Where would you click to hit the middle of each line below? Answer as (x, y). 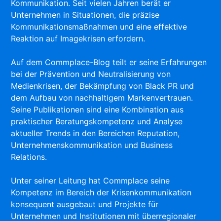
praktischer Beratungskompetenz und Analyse (97, 121)
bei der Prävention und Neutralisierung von (91, 74)
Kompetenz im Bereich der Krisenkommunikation (101, 192)
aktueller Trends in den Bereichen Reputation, (95, 133)
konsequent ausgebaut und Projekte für (85, 204)
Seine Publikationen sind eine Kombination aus (97, 109)
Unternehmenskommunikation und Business (92, 145)
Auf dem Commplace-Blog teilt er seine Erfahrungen (109, 62)
